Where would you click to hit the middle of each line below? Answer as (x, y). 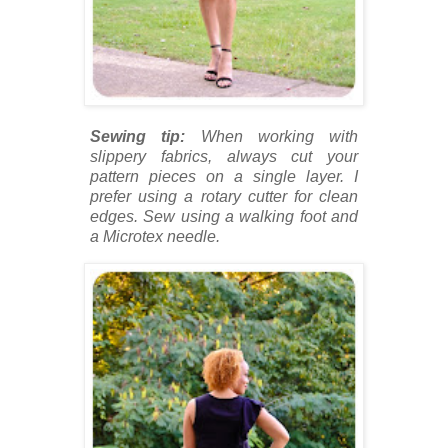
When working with (271, 136)
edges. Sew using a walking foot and (224, 216)
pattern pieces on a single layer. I (224, 176)
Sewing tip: (138, 136)
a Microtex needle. (155, 236)
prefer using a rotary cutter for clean (224, 196)
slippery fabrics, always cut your (224, 156)
